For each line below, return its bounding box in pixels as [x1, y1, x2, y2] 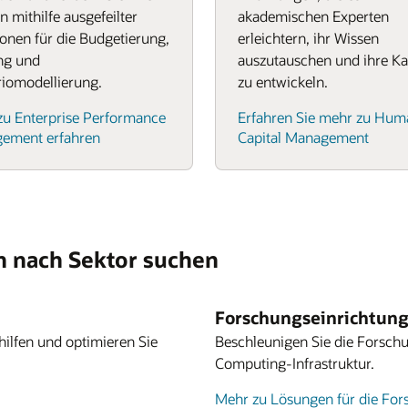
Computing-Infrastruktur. [215, 353, 374, 372]
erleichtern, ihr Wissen [238, 28, 379, 47]
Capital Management [238, 127, 369, 147]
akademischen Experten [238, 6, 389, 25]
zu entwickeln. [238, 72, 328, 91]
